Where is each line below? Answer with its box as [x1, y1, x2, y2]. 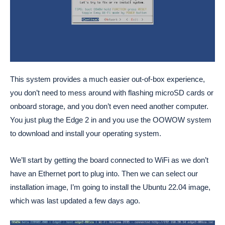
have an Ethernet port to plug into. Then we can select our [10, 169, 198, 178]
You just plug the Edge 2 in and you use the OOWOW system [10, 116, 211, 125]
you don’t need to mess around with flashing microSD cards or [10, 88, 213, 97]
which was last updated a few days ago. [10, 196, 140, 205]
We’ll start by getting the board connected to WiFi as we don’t [10, 156, 208, 165]
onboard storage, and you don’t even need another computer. [10, 102, 208, 111]
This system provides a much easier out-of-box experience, [10, 75, 205, 84]
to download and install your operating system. [10, 129, 161, 138]
